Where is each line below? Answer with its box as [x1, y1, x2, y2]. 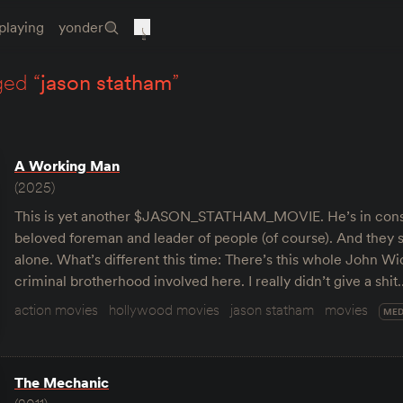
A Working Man [14, 157, 120, 175]
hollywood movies [109, 300, 219, 318]
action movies [14, 300, 98, 318]
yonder [58, 18, 103, 36]
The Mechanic [14, 372, 109, 391]
